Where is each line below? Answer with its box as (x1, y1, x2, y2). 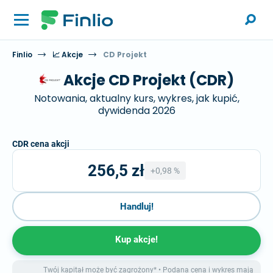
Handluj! (119, 201, 154, 212)
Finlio (12, 49, 32, 60)
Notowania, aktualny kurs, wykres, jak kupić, (34, 91, 239, 105)
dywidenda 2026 (97, 104, 175, 118)
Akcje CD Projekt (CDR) (63, 70, 234, 90)
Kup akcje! (115, 234, 158, 245)
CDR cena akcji (12, 139, 69, 149)
